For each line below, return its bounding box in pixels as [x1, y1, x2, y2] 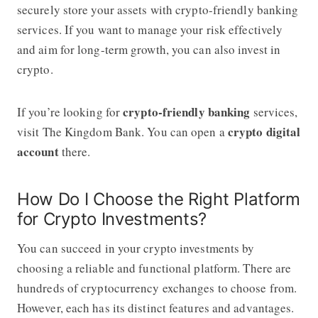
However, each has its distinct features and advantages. [16, 299, 295, 316]
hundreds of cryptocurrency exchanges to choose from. [16, 279, 297, 296]
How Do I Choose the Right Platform [16, 188, 300, 209]
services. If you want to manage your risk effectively [16, 21, 283, 38]
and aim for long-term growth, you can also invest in [16, 40, 281, 57]
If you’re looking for [16, 103, 124, 120]
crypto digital [227, 122, 301, 141]
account [16, 142, 59, 160]
